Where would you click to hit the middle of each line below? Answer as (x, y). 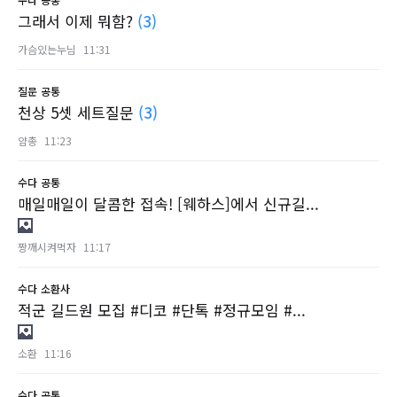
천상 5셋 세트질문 (78, 113)
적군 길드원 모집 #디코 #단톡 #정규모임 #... (162, 310)
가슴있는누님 (47, 50)
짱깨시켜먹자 (47, 247)
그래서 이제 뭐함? (78, 21)
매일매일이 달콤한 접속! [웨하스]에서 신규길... (168, 204)
